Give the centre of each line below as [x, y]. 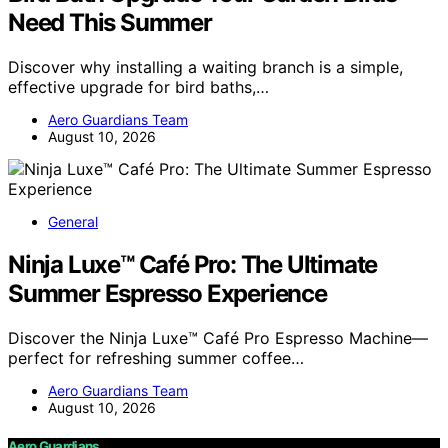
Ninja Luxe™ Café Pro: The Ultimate [193, 264]
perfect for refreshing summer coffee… [156, 357]
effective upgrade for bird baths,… [138, 87]
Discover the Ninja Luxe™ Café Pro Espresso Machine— [218, 337]
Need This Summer [110, 23]
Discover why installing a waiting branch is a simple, [205, 67]
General [73, 222]
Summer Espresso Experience [167, 293]
